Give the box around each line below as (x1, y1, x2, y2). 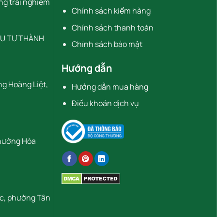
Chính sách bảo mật (71, 39, 142, 50)
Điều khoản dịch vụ (71, 98, 139, 109)
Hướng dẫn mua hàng (71, 81, 148, 92)
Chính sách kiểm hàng (71, 5, 151, 16)
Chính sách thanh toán (71, 22, 154, 33)
